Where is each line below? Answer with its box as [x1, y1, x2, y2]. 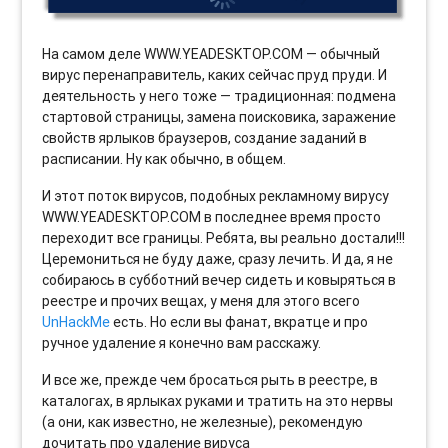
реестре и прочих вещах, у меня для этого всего [42, 292, 361, 311]
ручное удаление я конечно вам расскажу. [42, 334, 322, 353]
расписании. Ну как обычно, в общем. [42, 150, 287, 169]
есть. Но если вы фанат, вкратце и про [110, 313, 369, 332]
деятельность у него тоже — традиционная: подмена [42, 87, 397, 106]
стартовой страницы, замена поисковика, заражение [42, 108, 397, 127]
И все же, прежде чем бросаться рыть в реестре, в [42, 371, 379, 390]
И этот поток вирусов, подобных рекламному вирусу [42, 187, 390, 206]
